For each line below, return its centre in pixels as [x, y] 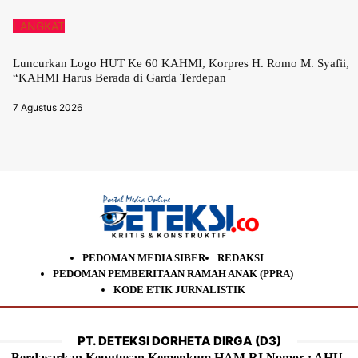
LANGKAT [39, 26]
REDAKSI [241, 258]
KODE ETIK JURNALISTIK [179, 290]
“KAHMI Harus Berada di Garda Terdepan [119, 78]
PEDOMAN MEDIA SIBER [144, 258]
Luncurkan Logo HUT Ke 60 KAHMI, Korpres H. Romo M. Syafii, [181, 64]
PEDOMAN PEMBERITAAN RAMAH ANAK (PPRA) [173, 274]
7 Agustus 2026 [48, 108]
